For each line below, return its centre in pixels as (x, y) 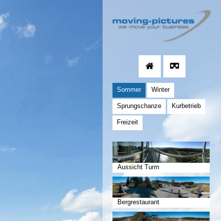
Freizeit (128, 122)
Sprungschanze (139, 106)
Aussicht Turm (138, 167)
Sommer (129, 89)
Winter (161, 89)
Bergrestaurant (138, 202)
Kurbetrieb (186, 106)
